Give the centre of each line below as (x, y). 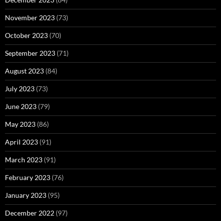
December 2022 (30, 213)
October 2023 (26, 35)
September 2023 (30, 53)
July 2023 (20, 89)
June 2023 (21, 106)
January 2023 (26, 195)
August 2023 (24, 71)
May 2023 (20, 124)
